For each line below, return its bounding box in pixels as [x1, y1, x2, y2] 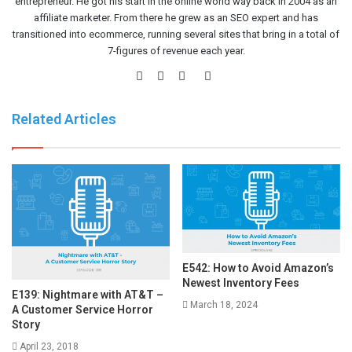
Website [152, 68, 193, 82]
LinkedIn [211, 68, 253, 82]
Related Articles [12, 110, 116, 127]
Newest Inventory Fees [182, 277, 299, 290]
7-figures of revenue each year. [107, 44, 245, 57]
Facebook [173, 68, 224, 82]
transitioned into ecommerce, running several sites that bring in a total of [13, 27, 339, 40]
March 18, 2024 [190, 299, 258, 311]
